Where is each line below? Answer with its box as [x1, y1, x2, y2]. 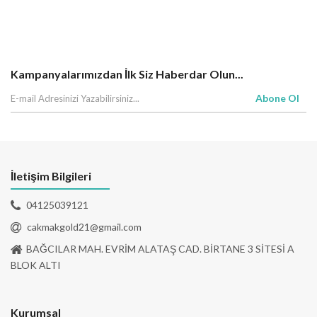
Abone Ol [255, 91, 299, 104]
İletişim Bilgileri [11, 168, 91, 183]
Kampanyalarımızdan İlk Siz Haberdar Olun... [11, 67, 243, 81]
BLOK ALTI [11, 258, 61, 271]
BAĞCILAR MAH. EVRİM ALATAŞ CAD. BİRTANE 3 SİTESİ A [26, 242, 294, 255]
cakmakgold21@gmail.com [27, 220, 142, 233]
